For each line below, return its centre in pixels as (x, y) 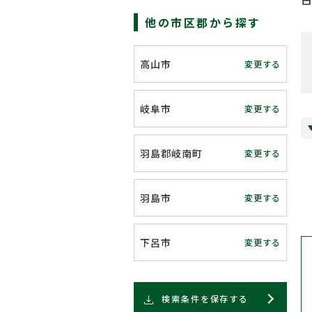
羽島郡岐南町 (172, 153)
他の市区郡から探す (203, 22)
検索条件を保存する (205, 298)
